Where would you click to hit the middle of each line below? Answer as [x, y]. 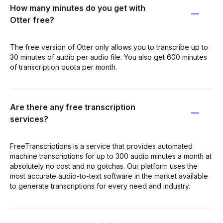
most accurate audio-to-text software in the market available [109, 176]
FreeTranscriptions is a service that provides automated [101, 146]
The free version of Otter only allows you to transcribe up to [109, 47]
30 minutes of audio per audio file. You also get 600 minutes [109, 57]
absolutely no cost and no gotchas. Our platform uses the [104, 166]
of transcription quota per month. [63, 67]
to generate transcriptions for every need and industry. [100, 186]
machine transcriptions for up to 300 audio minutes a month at [111, 156]
